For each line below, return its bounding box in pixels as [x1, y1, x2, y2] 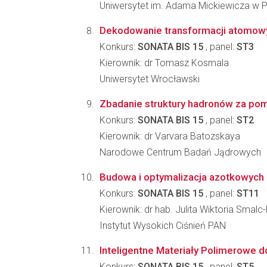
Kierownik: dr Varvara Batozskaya [100, 131, 240, 142]
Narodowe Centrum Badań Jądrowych [100, 147, 261, 158]
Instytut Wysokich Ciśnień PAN [100, 220, 226, 231]
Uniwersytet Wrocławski [100, 73, 200, 85]
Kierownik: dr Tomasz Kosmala [100, 57, 229, 69]
